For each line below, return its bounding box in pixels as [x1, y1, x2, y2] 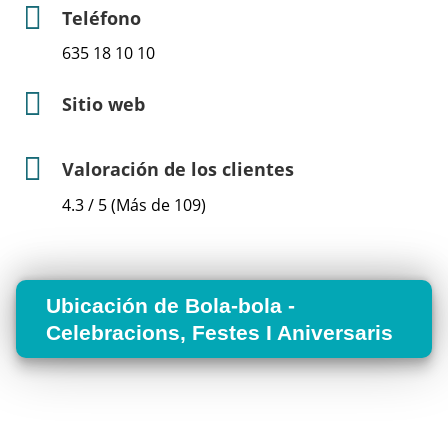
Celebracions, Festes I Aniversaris [46, 320, 393, 344]
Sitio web [62, 92, 145, 117]
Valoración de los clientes [62, 157, 294, 182]
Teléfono [62, 5, 141, 30]
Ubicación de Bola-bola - [46, 293, 295, 317]
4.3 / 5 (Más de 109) [62, 193, 206, 216]
